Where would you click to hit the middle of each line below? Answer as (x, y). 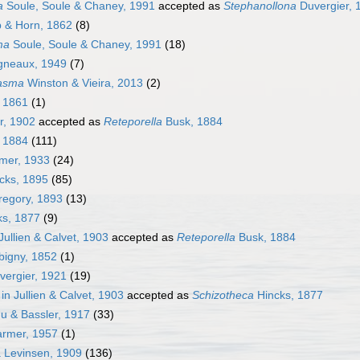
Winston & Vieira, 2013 (84, 83)
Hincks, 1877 (288, 295)
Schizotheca (223, 295)
